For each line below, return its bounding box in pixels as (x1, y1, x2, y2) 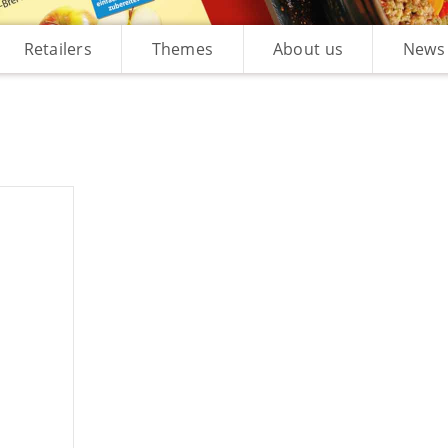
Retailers (23, 38, 92, 60)
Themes (151, 38, 214, 60)
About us (272, 38, 344, 60)
